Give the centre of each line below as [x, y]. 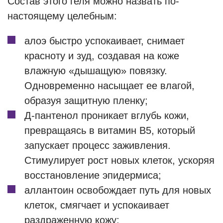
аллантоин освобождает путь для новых [118, 190]
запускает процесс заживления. [98, 145]
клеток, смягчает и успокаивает [97, 205]
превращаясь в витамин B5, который [110, 130]
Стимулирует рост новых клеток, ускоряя [119, 160]
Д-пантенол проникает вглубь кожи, [107, 115]
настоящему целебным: [62, 16]
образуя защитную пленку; [86, 101]
